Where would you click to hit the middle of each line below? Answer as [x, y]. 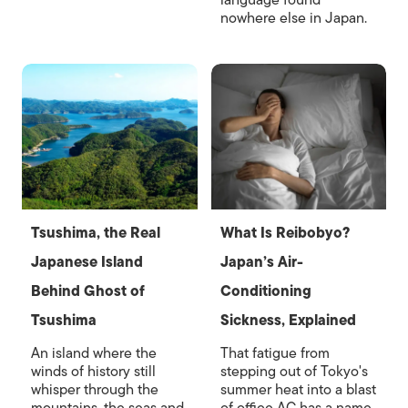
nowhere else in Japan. [293, 18]
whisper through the [95, 390]
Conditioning [265, 291]
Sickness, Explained [288, 321]
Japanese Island [87, 262]
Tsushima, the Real [96, 233]
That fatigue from [275, 353]
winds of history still [93, 372]
